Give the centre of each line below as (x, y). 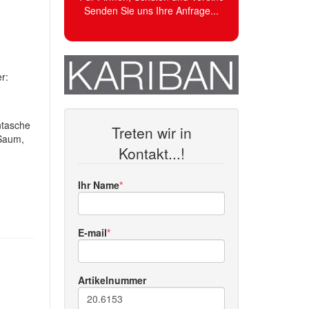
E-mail (93, 232)
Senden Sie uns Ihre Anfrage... (152, 10)
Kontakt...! (151, 153)
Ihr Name (99, 185)
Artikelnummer (112, 280)
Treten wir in (151, 132)
